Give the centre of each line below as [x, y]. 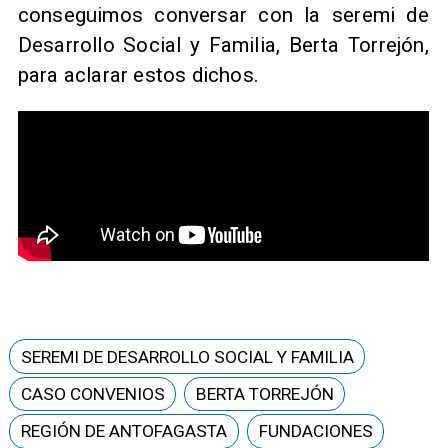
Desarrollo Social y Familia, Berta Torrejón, [223, 45]
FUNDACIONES [315, 431]
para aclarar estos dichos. [141, 75]
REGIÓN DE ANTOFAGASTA [123, 431]
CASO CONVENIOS [92, 393]
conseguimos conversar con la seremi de [223, 15]
